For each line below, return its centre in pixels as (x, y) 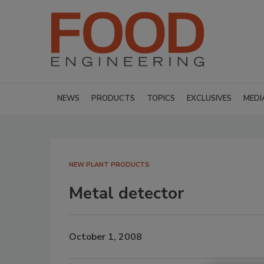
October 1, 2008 (105, 237)
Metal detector (126, 193)
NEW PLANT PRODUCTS (109, 165)
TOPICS (161, 98)
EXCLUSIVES (209, 98)
